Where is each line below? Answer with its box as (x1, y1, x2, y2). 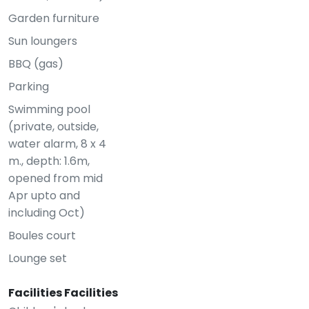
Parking (8, 79, 49, 94)
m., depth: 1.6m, (8, 153, 90, 169)
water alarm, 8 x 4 (8, 136, 106, 152)
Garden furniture (8, 10, 99, 26)
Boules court (8, 228, 76, 243)
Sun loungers (8, 33, 77, 49)
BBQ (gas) (8, 56, 63, 72)
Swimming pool (8, 101, 90, 117)
